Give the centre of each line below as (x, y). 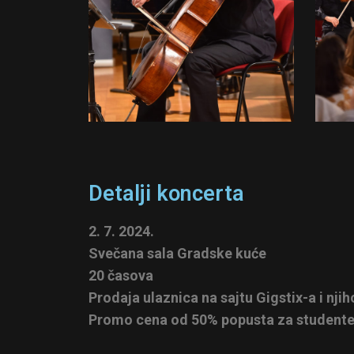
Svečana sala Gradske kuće (177, 253)
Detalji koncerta (166, 193)
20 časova (121, 275)
